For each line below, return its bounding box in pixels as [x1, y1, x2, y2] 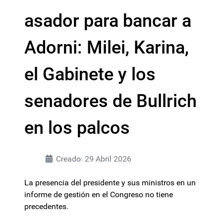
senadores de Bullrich [24, 91, 197, 111]
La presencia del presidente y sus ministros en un [24, 178, 196, 187]
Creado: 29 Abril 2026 [56, 154, 131, 164]
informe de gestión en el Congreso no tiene [24, 190, 173, 199]
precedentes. [24, 202, 68, 211]
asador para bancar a [24, 10, 191, 31]
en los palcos [24, 117, 130, 138]
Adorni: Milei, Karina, [24, 37, 189, 58]
